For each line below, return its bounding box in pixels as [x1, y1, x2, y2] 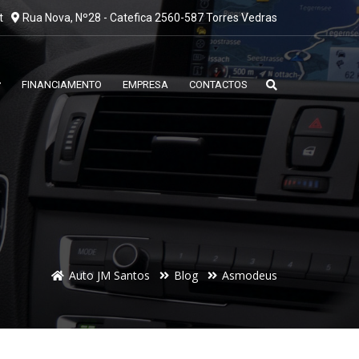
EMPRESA [123, 79, 168, 91]
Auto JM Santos [69, 268, 150, 283]
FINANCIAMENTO [22, 79, 102, 91]
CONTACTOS [189, 79, 248, 91]
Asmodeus [222, 268, 277, 283]
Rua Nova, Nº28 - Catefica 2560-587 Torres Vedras [20, 11, 277, 24]
